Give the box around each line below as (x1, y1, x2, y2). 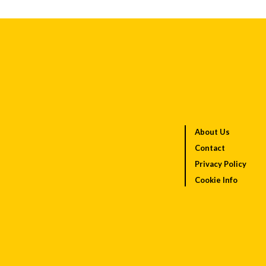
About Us (194, 126, 230, 137)
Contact (194, 142, 225, 153)
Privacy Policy (194, 159, 246, 169)
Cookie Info (194, 175, 237, 185)
